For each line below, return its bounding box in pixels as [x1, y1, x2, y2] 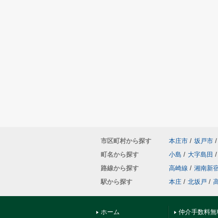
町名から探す [101, 151, 139, 158]
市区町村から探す [101, 137, 151, 145]
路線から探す [101, 164, 139, 172]
